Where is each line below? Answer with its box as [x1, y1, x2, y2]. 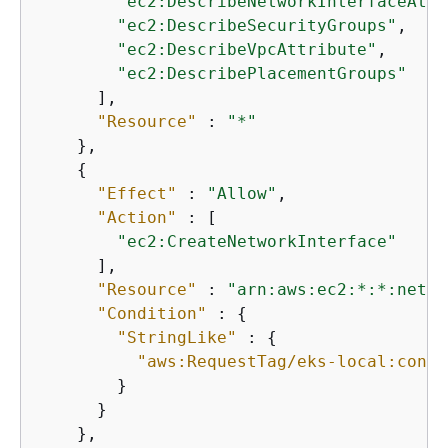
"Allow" [207, 184, 277, 203]
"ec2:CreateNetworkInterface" [117, 232, 397, 251]
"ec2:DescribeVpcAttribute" [117, 40, 377, 59]
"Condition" [97, 304, 207, 323]
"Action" [97, 208, 177, 227]
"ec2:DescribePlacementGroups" [117, 64, 407, 83]
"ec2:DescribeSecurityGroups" [117, 16, 397, 35]
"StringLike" [117, 328, 237, 347]
